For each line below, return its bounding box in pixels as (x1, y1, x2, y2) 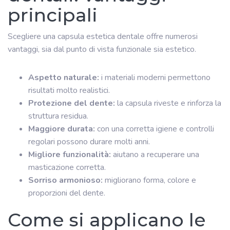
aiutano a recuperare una (111, 148, 199, 160)
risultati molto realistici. (28, 84, 110, 96)
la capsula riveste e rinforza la (115, 97, 221, 109)
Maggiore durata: (28, 123, 95, 135)
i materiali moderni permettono (99, 71, 210, 83)
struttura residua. (28, 110, 88, 122)
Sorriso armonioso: (28, 174, 103, 186)
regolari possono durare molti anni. (28, 136, 150, 147)
